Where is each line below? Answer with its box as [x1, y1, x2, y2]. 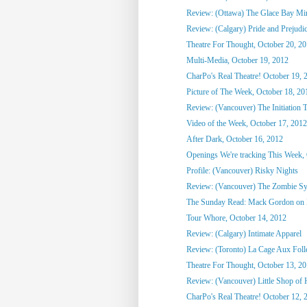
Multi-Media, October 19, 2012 [186, 55, 288, 65]
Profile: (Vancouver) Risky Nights [186, 165, 298, 175]
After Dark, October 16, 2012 [186, 134, 283, 144]
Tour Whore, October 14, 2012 [186, 212, 286, 223]
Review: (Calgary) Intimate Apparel [186, 228, 302, 238]
